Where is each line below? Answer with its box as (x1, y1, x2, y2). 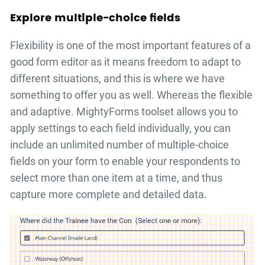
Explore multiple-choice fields (10, 9, 181, 27)
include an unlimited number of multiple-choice (10, 138, 230, 151)
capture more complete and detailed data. (10, 188, 208, 201)
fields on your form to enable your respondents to (10, 155, 241, 168)
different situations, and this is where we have (10, 72, 225, 85)
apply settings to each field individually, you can (10, 122, 231, 135)
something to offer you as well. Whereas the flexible (10, 89, 253, 102)
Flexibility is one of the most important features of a (10, 39, 251, 52)
